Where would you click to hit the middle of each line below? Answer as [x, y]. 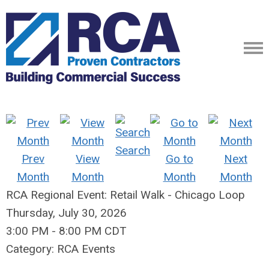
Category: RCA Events [61, 249]
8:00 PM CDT [93, 231]
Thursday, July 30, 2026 [66, 213]
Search [133, 150]
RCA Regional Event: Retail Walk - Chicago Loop [125, 195]
